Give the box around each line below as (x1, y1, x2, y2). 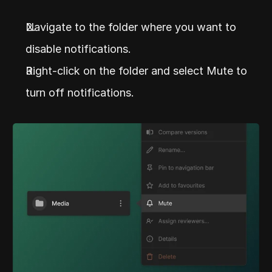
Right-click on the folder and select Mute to (25, 64, 247, 78)
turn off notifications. (25, 86, 134, 100)
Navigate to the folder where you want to (25, 21, 236, 34)
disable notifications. (25, 42, 131, 56)
